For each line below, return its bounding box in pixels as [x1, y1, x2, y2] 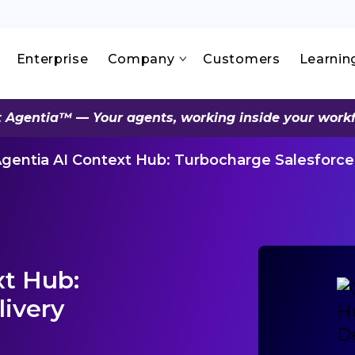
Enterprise [16, 52, 89, 67]
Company [107, 52, 175, 67]
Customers [203, 52, 281, 67]
